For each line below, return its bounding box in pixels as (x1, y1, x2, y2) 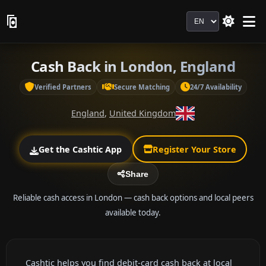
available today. (105, 207, 161, 218)
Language (186, 11, 230, 24)
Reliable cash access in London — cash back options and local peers (12, 192, 254, 203)
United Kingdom (109, 107, 176, 119)
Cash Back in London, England (30, 56, 236, 76)
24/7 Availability (189, 82, 242, 91)
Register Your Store (152, 143, 236, 155)
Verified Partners (34, 82, 91, 91)
